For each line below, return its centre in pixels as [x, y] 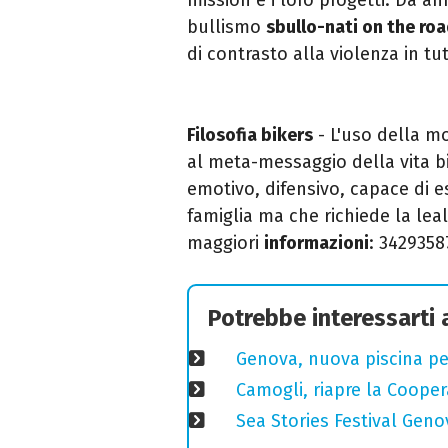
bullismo [226, 26]
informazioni [316, 242]
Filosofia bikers [250, 134]
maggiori [225, 242]
